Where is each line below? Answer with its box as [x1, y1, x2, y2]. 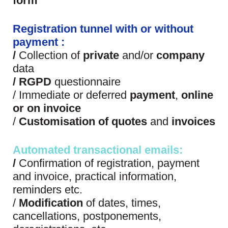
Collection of [19, 48, 83, 62]
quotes [111, 115, 147, 128]
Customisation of [19, 115, 111, 128]
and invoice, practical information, [13, 169, 177, 183]
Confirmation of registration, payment [19, 156, 199, 169]
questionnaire [51, 75, 121, 88]
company [156, 48, 205, 62]
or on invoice [13, 101, 81, 115]
